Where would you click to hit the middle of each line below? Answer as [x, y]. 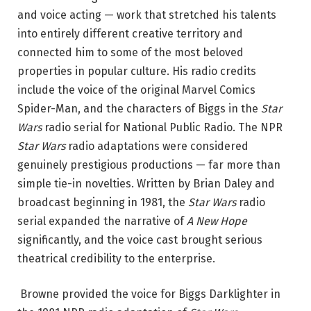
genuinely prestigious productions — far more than [149, 165]
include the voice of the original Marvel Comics [136, 90]
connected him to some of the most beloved [131, 52]
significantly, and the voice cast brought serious [140, 239]
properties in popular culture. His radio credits [137, 71]
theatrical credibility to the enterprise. [116, 258]
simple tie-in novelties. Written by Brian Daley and [146, 183]
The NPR [260, 127]
